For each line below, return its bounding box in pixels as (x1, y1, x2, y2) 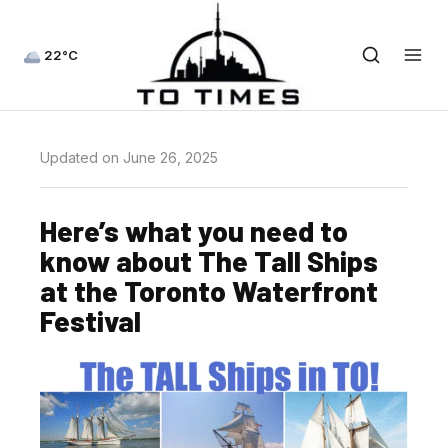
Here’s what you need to (40, 213, 348, 248)
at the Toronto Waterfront (40, 273, 378, 308)
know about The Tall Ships (40, 243, 378, 278)
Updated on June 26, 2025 (40, 149, 218, 166)
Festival (40, 303, 141, 338)
